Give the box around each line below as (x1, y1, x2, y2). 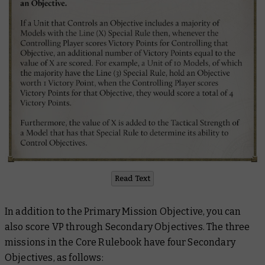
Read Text (114, 173, 151, 183)
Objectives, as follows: (5, 251, 104, 263)
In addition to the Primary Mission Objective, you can (5, 205, 241, 217)
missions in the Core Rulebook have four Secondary (5, 236, 235, 248)
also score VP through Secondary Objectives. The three (5, 221, 250, 232)
